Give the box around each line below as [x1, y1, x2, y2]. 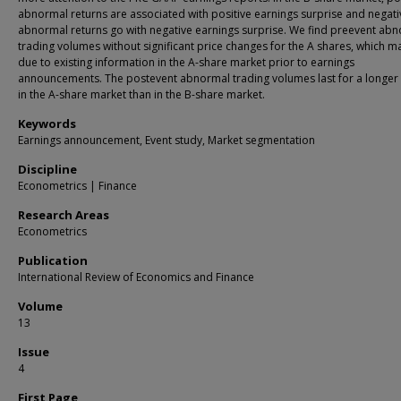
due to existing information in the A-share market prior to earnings [18, 55, 354, 70]
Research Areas [18, 207, 109, 223]
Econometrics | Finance [18, 178, 137, 193]
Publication [18, 252, 88, 269]
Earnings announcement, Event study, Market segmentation [18, 132, 315, 148]
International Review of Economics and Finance [18, 269, 254, 285]
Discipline [18, 161, 77, 177]
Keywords [18, 115, 76, 132]
